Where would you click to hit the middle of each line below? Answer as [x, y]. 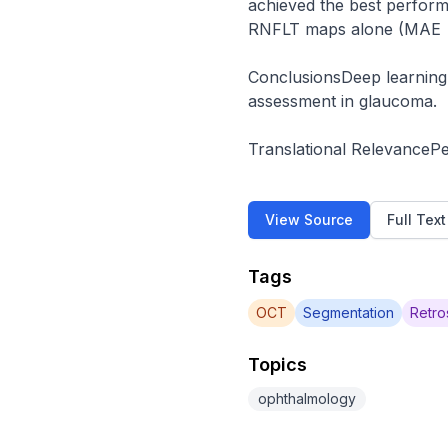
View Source [309, 219]
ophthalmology [307, 398]
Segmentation [348, 312]
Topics [277, 364]
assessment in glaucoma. [342, 101]
